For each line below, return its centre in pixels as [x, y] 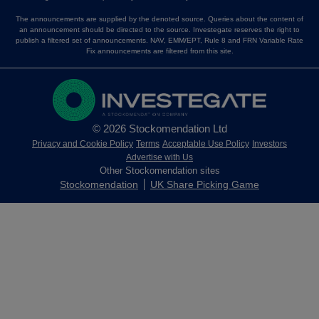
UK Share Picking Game [205, 185]
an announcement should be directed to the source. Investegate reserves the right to [159, 29]
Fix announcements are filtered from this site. [159, 51]
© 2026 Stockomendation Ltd [159, 129]
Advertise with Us [159, 158]
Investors [270, 144]
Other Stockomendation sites [159, 171]
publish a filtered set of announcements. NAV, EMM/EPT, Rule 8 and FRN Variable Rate [159, 40]
